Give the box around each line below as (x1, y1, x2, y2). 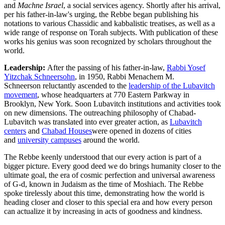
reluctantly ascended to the (41, 81, 129, 90)
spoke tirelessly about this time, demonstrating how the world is (4, 188, 204, 197)
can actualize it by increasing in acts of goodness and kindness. (4, 206, 202, 215)
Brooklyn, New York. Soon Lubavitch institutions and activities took (4, 99, 221, 108)
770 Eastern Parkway (114, 90, 181, 99)
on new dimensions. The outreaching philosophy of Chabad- (4, 108, 196, 117)
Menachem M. (128, 72, 174, 81)
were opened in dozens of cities (92, 126, 191, 135)
